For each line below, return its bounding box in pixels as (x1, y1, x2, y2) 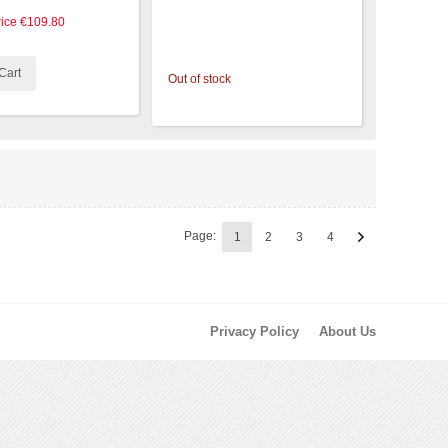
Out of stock (168, 72, 232, 87)
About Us (319, 323, 376, 339)
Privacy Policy (210, 323, 299, 339)
